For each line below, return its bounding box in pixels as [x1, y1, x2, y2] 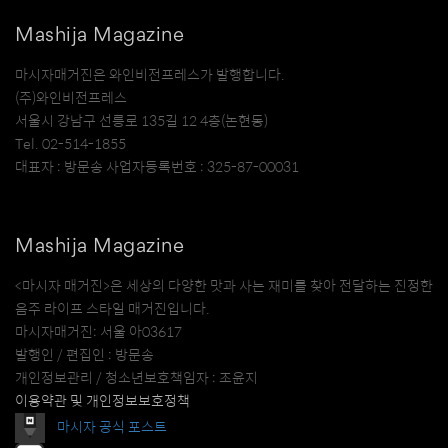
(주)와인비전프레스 [15, 89, 127, 108]
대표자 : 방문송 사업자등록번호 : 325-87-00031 [15, 158, 299, 177]
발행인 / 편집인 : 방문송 [15, 346, 154, 365]
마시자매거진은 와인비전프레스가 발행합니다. [15, 66, 285, 85]
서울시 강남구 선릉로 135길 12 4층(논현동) [15, 112, 268, 131]
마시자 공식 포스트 [57, 417, 167, 436]
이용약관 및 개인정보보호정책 [15, 392, 190, 411]
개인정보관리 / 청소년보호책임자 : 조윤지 [15, 369, 258, 388]
